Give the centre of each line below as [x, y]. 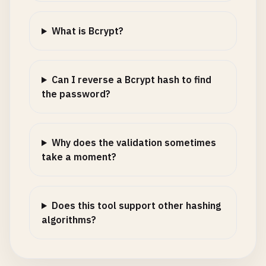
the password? [76, 94]
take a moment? [79, 157]
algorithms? [69, 220]
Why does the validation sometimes [134, 142]
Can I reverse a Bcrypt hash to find [131, 80]
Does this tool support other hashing [136, 205]
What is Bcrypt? [87, 31]
